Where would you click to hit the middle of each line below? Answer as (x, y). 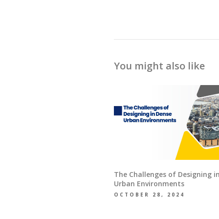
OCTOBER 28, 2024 (150, 195)
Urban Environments (149, 184)
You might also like (160, 66)
